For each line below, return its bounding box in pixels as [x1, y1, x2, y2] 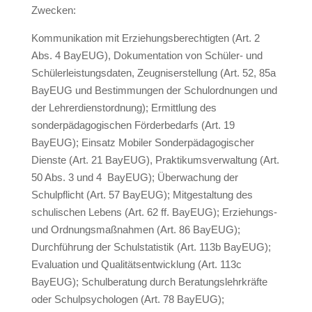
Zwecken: [31, 4, 76, 16]
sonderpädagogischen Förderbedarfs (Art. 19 [31, 119, 235, 131]
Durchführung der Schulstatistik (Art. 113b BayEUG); [31, 241, 271, 253]
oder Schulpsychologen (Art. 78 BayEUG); [31, 293, 224, 305]
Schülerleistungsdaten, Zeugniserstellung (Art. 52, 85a [31, 67, 276, 79]
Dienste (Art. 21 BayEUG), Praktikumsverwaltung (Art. [31, 154, 279, 166]
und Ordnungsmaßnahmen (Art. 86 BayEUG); [31, 224, 240, 235]
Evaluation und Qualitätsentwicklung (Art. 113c [31, 258, 242, 270]
